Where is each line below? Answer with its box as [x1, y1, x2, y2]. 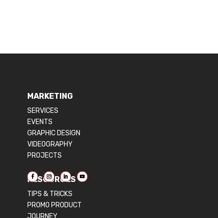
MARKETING [27, 91, 73, 101]
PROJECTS [27, 151, 62, 160]
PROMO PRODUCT [27, 201, 82, 210]
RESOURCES [27, 175, 76, 184]
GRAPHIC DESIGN [27, 129, 80, 138]
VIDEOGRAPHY [27, 140, 73, 149]
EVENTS [27, 118, 53, 127]
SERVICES [27, 107, 58, 115]
